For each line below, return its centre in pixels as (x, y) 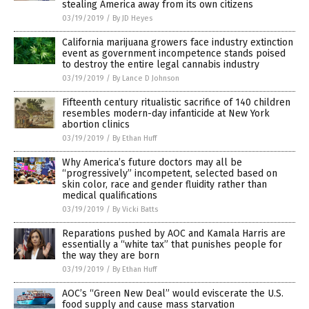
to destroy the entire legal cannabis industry (161, 64)
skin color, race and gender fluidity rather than (165, 184)
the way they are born (111, 255)
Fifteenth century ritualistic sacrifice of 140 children (176, 102)
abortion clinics (96, 124)
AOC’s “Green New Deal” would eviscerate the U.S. (173, 293)
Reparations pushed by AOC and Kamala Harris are (174, 233)
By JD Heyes (132, 18)
